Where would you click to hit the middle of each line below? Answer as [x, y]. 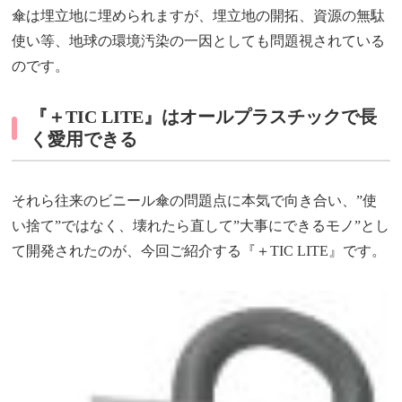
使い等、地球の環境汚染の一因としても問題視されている [199, 41]
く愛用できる [84, 140]
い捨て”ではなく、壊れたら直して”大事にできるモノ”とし [201, 226]
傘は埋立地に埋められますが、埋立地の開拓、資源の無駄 [199, 16]
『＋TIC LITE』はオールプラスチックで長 [204, 118]
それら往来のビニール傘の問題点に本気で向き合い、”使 [195, 201]
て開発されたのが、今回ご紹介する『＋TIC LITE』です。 [199, 251]
